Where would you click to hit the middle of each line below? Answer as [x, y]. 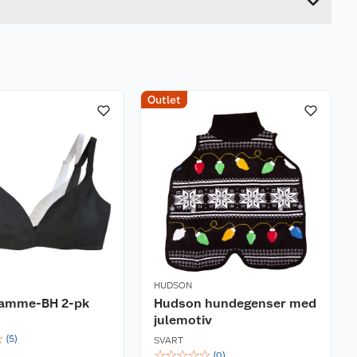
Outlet [164, 100]
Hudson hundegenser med [235, 303]
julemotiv [183, 320]
